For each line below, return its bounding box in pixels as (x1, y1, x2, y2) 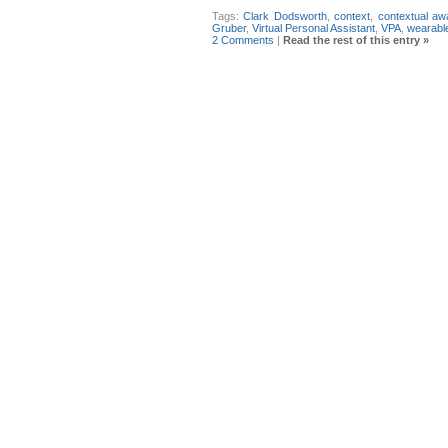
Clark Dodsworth (243, 9, 327, 22)
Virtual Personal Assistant (252, 21, 375, 34)
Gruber (212, 21, 246, 34)
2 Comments (212, 33, 274, 46)
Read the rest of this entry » (283, 33, 429, 46)
